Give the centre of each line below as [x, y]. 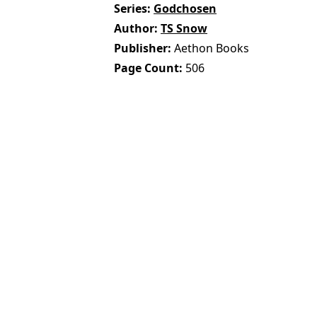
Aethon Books [212, 48]
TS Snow [184, 28]
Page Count [147, 68]
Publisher [141, 48]
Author [134, 28]
